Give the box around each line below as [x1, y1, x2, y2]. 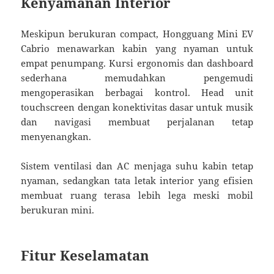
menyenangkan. [21, 130, 92, 143]
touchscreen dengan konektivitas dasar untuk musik [21, 101, 253, 114]
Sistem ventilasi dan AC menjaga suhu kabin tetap [21, 160, 253, 172]
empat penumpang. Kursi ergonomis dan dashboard [21, 57, 253, 70]
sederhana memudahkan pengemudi [21, 72, 253, 84]
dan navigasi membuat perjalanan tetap [21, 116, 253, 128]
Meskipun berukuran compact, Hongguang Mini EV [21, 28, 253, 40]
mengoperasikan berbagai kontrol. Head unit [21, 86, 253, 99]
